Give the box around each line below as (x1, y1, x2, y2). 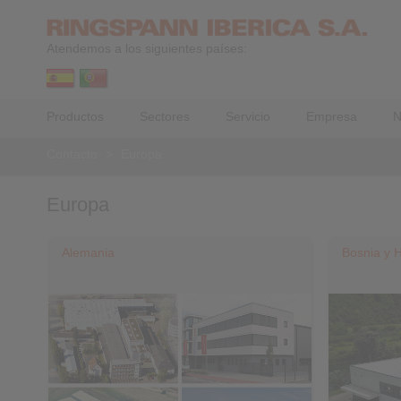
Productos (47, 109, 104, 124)
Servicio (226, 109, 270, 124)
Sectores (140, 109, 190, 124)
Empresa (306, 109, 357, 124)
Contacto (47, 147, 98, 161)
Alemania (62, 245, 115, 260)
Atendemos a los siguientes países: (47, 41, 247, 55)
